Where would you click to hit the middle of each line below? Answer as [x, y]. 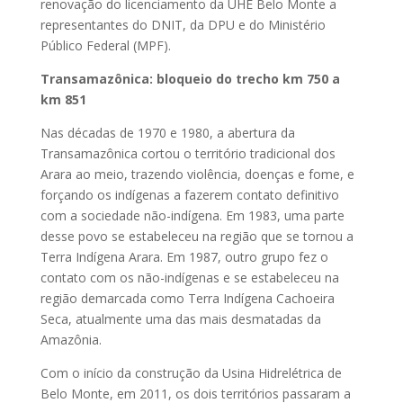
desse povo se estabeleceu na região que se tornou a [197, 237]
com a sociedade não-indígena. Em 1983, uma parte [192, 216]
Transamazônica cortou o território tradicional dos [188, 154]
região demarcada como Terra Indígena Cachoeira [187, 299]
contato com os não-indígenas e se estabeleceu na [189, 278]
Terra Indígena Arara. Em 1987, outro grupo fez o [184, 257]
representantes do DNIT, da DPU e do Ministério [183, 25]
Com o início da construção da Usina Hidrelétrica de [191, 373]
